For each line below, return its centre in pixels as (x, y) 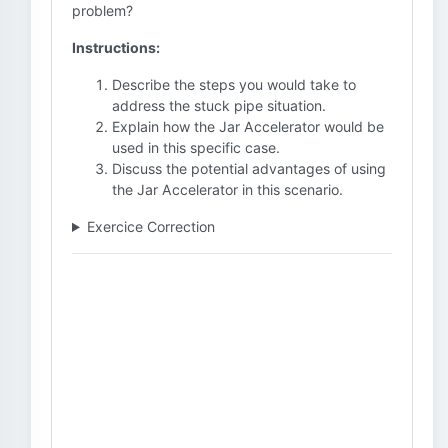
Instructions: (116, 47)
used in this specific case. (196, 147)
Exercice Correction (150, 226)
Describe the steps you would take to (234, 84)
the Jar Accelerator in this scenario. (227, 189)
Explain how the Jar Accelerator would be (248, 126)
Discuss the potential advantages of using (249, 168)
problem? (102, 10)
